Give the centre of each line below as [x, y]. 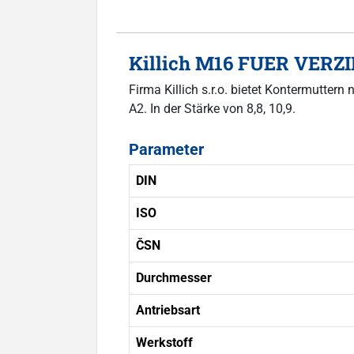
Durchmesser [174, 277]
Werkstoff [164, 342]
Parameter [166, 149]
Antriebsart [168, 310]
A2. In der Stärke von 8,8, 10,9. [212, 108]
